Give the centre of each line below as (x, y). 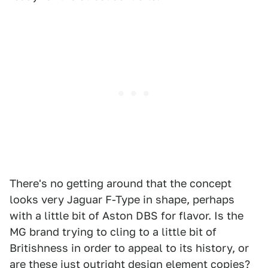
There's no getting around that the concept (121, 184)
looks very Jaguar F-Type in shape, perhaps (122, 200)
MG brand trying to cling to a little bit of (113, 232)
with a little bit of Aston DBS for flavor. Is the (127, 216)
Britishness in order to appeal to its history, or (129, 248)
